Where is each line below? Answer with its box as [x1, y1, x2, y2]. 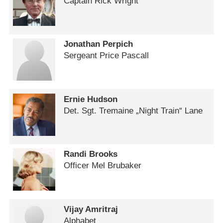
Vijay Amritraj [64, 204, 118, 214]
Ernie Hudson [64, 94, 118, 104]
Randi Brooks [64, 149, 118, 159]
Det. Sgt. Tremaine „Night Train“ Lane [64, 106, 203, 115]
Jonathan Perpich [64, 39, 133, 49]
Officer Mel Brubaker [64, 161, 142, 171]
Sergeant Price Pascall [64, 51, 149, 61]
